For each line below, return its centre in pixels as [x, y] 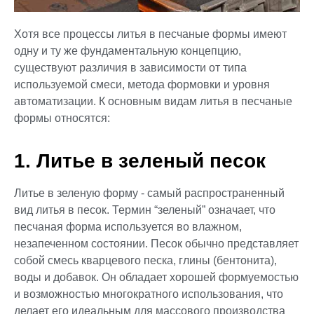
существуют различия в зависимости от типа [130, 68]
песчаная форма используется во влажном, [128, 226]
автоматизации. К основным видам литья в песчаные [153, 102]
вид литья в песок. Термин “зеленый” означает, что [145, 210]
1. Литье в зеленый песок [140, 161]
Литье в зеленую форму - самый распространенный [149, 193]
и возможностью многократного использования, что [149, 294]
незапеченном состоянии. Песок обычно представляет [156, 243]
